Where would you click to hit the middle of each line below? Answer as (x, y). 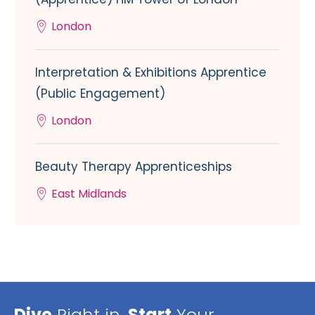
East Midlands (89, 193)
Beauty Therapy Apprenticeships (134, 166)
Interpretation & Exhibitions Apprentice (151, 72)
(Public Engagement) (100, 93)
